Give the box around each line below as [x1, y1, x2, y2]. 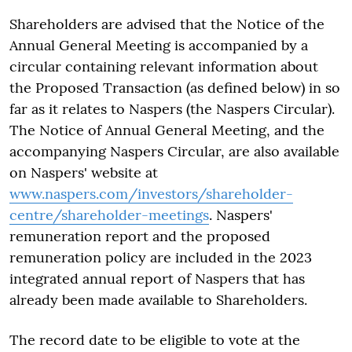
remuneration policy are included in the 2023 [9, 248, 312, 266]
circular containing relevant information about [9, 57, 318, 75]
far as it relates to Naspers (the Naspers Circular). [9, 100, 335, 118]
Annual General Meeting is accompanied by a [9, 36, 308, 54]
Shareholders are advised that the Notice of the [9, 15, 324, 33]
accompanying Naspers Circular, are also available [9, 142, 339, 160]
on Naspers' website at [9, 163, 158, 181]
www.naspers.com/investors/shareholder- [9, 185, 293, 203]
